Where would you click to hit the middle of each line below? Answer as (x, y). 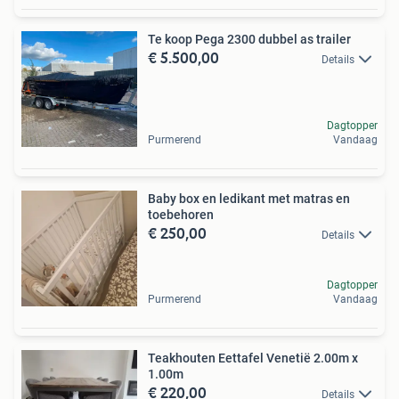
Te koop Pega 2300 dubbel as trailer (249, 39)
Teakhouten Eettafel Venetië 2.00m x (253, 358)
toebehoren (181, 214)
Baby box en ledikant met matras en (249, 198)
